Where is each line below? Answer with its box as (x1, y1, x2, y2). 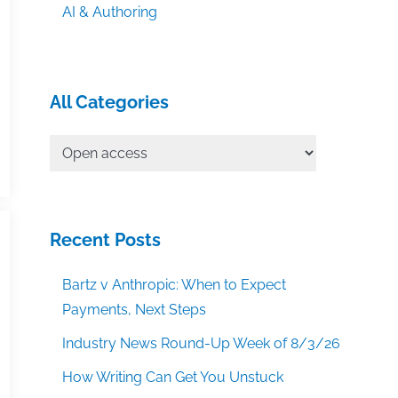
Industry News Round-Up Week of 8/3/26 (62, 335, 341, 353)
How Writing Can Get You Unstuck (62, 369, 284, 386)
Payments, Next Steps (62, 301, 207, 319)
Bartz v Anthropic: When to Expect (62, 276, 287, 294)
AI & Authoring (62, 4, 158, 21)
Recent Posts (50, 229, 161, 251)
